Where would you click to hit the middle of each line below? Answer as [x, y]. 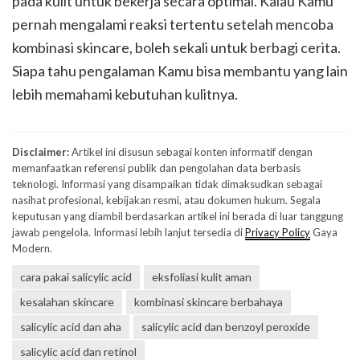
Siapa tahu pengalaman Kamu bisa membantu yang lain [180, 71]
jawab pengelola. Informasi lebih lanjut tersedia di [129, 232]
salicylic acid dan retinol [78, 352]
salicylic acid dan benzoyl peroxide [226, 327]
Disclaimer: [41, 152]
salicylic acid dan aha [71, 327]
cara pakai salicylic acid [76, 277]
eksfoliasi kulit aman [202, 277]
